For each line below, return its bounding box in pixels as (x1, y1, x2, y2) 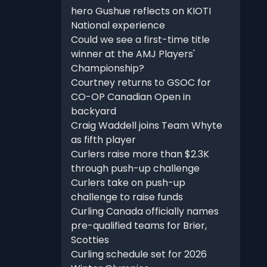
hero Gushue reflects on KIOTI (70, 4, 211, 18)
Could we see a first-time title (70, 33, 210, 47)
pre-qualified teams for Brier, (70, 219, 207, 233)
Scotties (70, 233, 109, 247)
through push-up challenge (70, 162, 200, 176)
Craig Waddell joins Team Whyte (70, 119, 222, 133)
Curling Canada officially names (70, 204, 219, 219)
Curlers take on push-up (70, 176, 185, 190)
